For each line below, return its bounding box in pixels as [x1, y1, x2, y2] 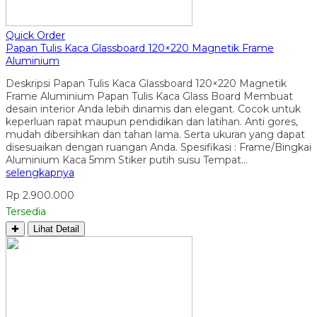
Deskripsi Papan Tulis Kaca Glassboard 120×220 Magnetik [6, 76, 287, 90]
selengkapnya [6, 166, 74, 179]
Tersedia [6, 204, 46, 218]
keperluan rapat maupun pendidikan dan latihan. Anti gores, [6, 115, 298, 128]
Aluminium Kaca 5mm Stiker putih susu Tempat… [6, 153, 248, 166]
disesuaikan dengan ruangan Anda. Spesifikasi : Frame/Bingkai [6, 140, 311, 154]
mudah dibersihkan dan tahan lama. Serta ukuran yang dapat [6, 127, 305, 141]
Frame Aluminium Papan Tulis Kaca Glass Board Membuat [6, 89, 293, 103]
